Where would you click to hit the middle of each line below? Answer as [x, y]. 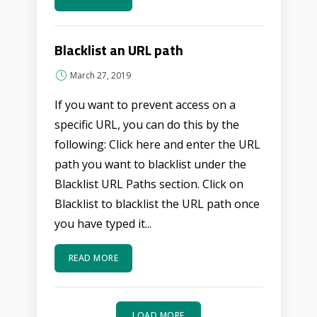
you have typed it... [103, 224]
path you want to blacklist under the [150, 164]
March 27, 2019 [100, 75]
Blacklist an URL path [119, 50]
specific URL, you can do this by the [146, 125]
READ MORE [93, 258]
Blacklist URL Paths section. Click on [149, 184]
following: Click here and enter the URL [157, 144]
